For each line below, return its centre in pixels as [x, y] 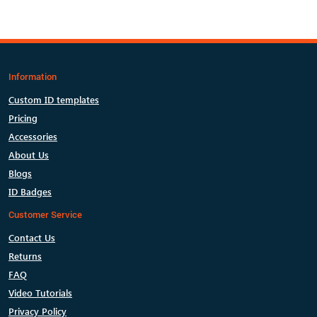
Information [33, 77]
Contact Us [32, 238]
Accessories [33, 137]
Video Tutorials [40, 293]
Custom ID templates [54, 100]
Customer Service [45, 215]
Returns [25, 256]
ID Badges [30, 192]
